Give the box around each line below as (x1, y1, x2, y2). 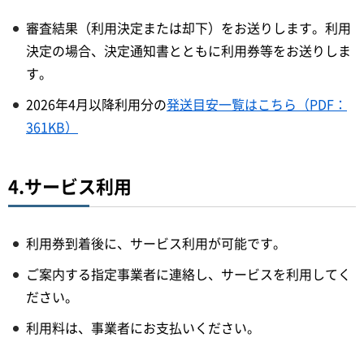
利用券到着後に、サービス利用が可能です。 (26, 232, 286, 253)
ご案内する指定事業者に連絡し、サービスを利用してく (26, 263, 351, 284)
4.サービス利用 (8, 171, 132, 199)
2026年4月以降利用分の (26, 93, 167, 114)
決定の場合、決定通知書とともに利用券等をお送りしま (26, 40, 351, 60)
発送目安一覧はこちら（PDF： (167, 93, 347, 114)
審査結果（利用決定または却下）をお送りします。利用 (26, 17, 351, 37)
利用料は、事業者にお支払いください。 (26, 317, 260, 337)
